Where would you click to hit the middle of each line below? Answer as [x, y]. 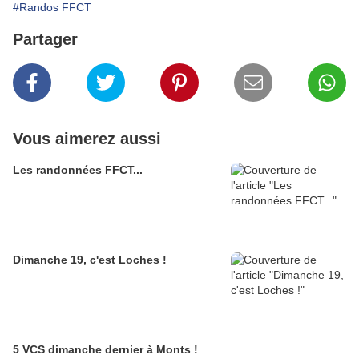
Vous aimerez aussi [87, 139]
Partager [45, 40]
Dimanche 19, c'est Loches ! [90, 260]
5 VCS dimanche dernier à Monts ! [105, 350]
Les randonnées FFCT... [78, 170]
